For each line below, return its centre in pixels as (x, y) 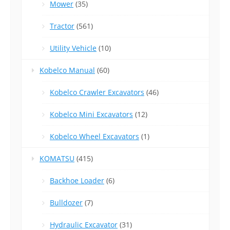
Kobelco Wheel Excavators (94, 137)
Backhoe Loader (77, 181)
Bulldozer (66, 203)
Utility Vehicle (73, 48)
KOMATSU (57, 159)
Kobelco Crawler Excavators (97, 92)
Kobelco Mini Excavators (91, 114)
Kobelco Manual (67, 70)
